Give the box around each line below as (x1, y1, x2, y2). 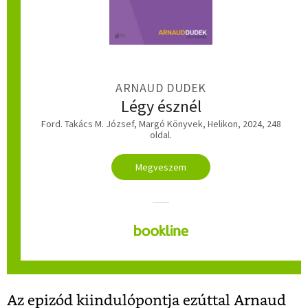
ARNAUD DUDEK (115, 79, 206, 96)
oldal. (150, 129, 172, 142)
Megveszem (135, 161, 186, 174)
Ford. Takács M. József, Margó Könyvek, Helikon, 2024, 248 (41, 118, 281, 131)
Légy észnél (120, 96, 201, 118)
